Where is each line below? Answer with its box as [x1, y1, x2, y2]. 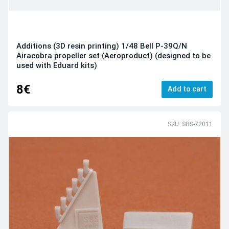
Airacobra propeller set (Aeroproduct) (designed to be [16, 51, 211, 61]
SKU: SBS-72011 [168, 121, 213, 128]
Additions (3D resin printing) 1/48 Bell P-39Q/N [16, 41, 187, 51]
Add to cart [168, 84, 207, 93]
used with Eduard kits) [16, 61, 97, 71]
